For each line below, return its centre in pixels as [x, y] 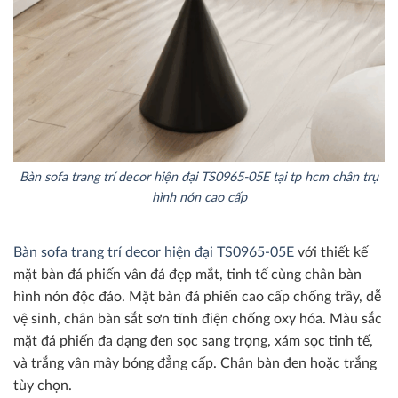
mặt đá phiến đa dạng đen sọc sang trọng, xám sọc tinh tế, [193, 341]
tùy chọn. [43, 385]
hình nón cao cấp [199, 198]
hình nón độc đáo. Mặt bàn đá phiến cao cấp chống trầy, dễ [197, 296]
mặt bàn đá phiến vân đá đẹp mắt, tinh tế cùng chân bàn [187, 274]
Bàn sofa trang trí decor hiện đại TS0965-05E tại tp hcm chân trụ [199, 178]
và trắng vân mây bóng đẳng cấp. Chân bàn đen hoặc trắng [195, 363]
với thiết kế [331, 252]
